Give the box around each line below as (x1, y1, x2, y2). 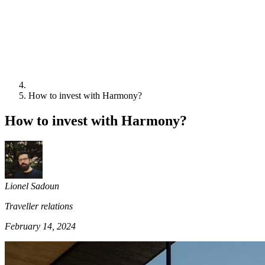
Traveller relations (5, 201, 73, 211)
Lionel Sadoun (5, 180, 59, 191)
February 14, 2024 (5, 221, 76, 231)
